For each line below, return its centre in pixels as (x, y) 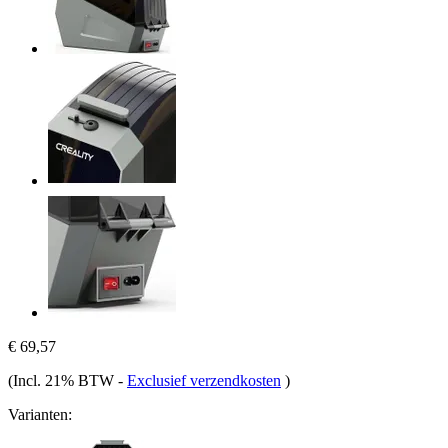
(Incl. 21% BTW (63, 380)
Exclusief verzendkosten (204, 380)
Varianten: (40, 414)
